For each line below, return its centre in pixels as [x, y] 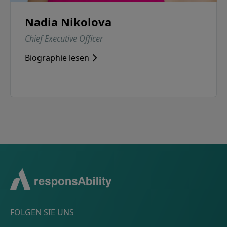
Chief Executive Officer [64, 39]
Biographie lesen [57, 58]
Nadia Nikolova [68, 22]
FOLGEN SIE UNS [42, 213]
